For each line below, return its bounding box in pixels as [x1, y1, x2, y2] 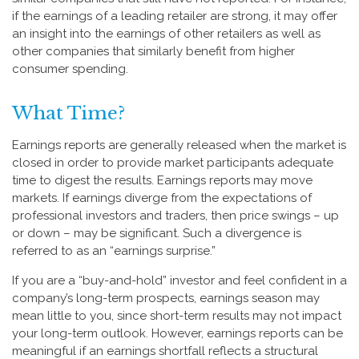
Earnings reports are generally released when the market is [12, 138, 346, 152]
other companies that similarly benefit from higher [12, 44, 295, 58]
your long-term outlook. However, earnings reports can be [12, 326, 343, 341]
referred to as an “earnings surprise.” [12, 244, 216, 258]
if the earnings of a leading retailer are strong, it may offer [12, 9, 337, 23]
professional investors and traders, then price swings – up [12, 208, 339, 223]
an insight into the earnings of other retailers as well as [12, 26, 321, 41]
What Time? [12, 102, 125, 124]
